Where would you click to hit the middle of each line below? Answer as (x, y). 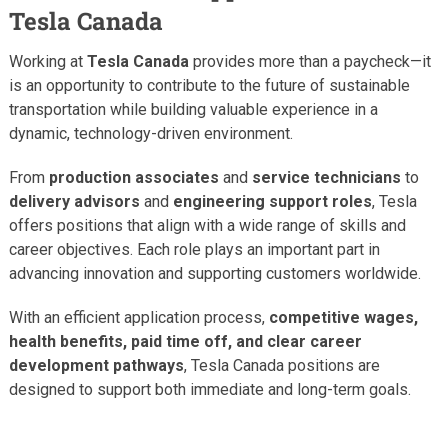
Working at (47, 62)
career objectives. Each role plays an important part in (194, 250)
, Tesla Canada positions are (281, 366)
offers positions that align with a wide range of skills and (207, 226)
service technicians (326, 178)
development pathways (96, 366)
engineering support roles (272, 202)
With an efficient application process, (138, 318)
